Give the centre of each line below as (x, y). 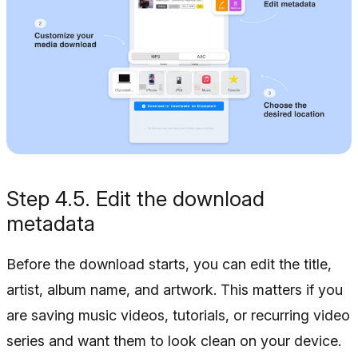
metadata (51, 224)
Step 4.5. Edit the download (135, 199)
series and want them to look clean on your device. (174, 341)
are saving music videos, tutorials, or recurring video (178, 316)
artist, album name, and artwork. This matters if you (175, 290)
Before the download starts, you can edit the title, (169, 265)
